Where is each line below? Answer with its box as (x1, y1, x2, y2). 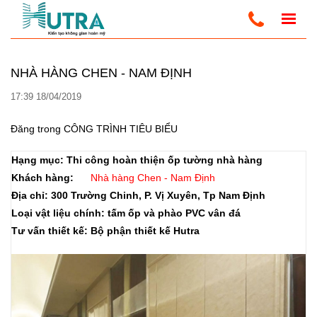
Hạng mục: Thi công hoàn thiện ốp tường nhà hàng (11, 154, 263, 166)
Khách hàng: (11, 172, 76, 183)
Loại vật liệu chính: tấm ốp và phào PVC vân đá (11, 207, 241, 219)
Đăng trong (11, 123, 64, 134)
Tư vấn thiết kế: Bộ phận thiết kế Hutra (11, 225, 200, 236)
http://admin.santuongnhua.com (11, 52, 153, 64)
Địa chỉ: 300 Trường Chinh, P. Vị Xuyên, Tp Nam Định (11, 190, 265, 201)
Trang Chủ (11, 13, 53, 24)
